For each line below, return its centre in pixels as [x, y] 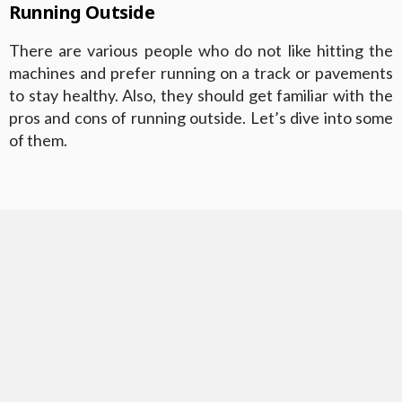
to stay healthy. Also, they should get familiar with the [201, 95]
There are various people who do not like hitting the [201, 50]
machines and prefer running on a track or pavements [201, 72]
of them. [38, 140]
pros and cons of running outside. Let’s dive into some [201, 117]
